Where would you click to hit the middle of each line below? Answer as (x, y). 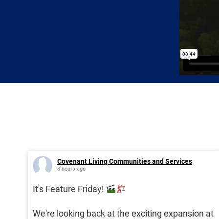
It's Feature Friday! (69, 189)
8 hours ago (71, 169)
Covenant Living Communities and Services (125, 162)
